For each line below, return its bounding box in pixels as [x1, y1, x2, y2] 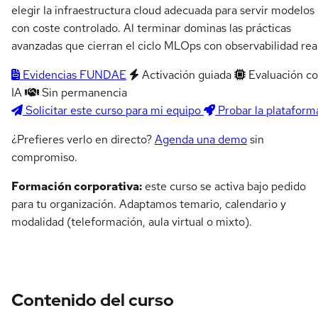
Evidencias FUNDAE [20, 67, 126, 83]
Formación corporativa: [11, 179, 142, 194]
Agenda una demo [155, 132, 247, 148]
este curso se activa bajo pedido [142, 179, 306, 194]
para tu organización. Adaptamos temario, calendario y [11, 197, 286, 212]
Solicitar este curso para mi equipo [23, 103, 204, 119]
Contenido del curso [11, 289, 174, 312]
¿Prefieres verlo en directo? [11, 132, 155, 148]
